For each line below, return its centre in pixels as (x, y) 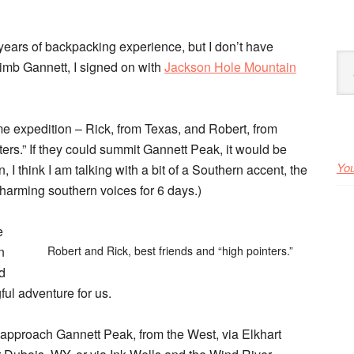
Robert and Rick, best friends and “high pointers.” (170, 250)
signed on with (122, 67)
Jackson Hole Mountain (230, 67)
